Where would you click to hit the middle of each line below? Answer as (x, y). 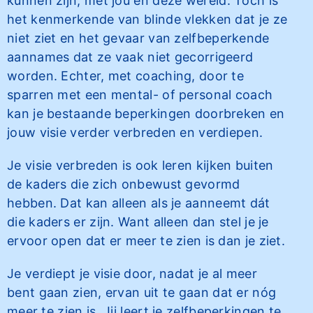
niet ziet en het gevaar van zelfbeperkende (138, 38)
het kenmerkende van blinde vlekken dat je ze (147, 19)
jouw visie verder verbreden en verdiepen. (135, 132)
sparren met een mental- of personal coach (140, 95)
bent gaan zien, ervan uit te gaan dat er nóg (142, 292)
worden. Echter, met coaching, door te (126, 76)
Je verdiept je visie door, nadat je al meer (132, 274)
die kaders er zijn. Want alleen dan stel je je (138, 222)
